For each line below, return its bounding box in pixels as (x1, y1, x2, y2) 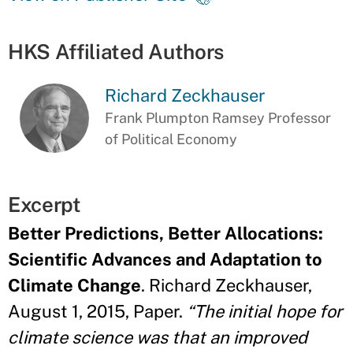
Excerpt (8, 192, 81, 217)
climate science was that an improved (8, 327, 307, 348)
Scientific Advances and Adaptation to (8, 249, 322, 270)
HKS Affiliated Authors (8, 39, 224, 64)
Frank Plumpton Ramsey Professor (105, 110, 332, 126)
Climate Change (8, 275, 141, 296)
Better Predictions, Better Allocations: (8, 223, 323, 244)
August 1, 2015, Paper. (8, 301, 187, 322)
